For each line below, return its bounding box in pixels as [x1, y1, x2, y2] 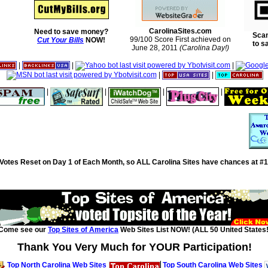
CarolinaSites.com [148, 27, 212, 35]
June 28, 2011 [131, 44, 179, 52]
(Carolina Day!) [179, 44, 229, 52]
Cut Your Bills [37, 36, 84, 44]
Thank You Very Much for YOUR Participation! [17, 241, 252, 253]
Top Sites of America [48, 226, 118, 234]
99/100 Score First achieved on [129, 35, 231, 44]
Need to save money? [34, 28, 108, 36]
